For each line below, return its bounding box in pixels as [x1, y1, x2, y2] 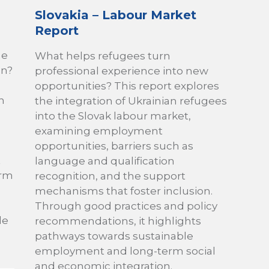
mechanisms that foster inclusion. [34, 184, 213, 197]
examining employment [34, 124, 163, 137]
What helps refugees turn [34, 49, 171, 62]
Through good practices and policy [34, 199, 217, 212]
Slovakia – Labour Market [34, 7, 196, 22]
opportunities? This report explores [34, 79, 219, 92]
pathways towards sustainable [34, 229, 193, 242]
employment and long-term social [34, 244, 216, 257]
